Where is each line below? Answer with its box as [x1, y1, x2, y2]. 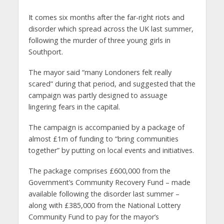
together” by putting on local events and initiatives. [28, 145, 194, 155]
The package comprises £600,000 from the [28, 165, 170, 175]
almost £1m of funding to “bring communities [28, 133, 178, 143]
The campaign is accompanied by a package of [28, 122, 184, 132]
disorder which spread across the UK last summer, [28, 23, 193, 33]
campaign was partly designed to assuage [28, 90, 167, 100]
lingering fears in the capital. [28, 101, 120, 111]
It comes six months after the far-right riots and [28, 12, 184, 22]
